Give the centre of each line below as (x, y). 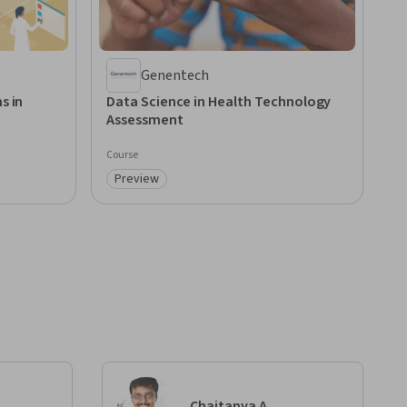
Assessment (145, 120)
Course (122, 155)
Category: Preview (170, 189)
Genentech (175, 76)
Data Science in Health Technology (219, 102)
